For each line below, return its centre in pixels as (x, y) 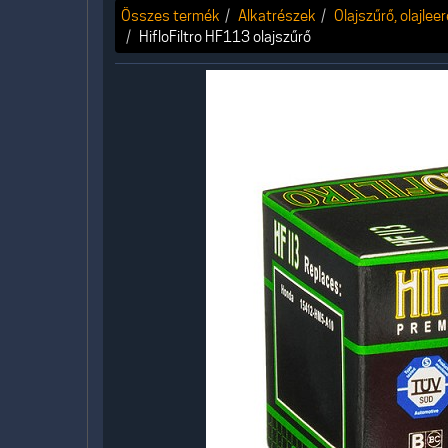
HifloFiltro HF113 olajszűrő (225, 36)
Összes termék (170, 15)
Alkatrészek (277, 15)
